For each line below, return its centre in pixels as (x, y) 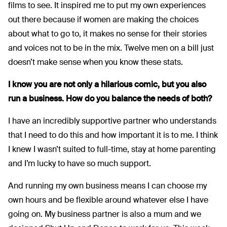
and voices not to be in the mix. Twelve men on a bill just (111, 48)
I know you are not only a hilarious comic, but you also (107, 84)
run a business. (36, 98)
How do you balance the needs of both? (139, 98)
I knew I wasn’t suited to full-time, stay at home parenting (112, 149)
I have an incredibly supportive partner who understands (112, 121)
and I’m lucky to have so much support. (80, 163)
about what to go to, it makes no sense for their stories (107, 33)
